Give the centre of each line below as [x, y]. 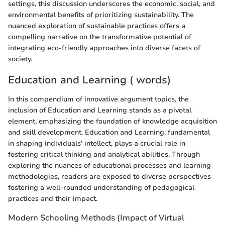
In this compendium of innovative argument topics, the [98, 99]
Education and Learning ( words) [89, 80]
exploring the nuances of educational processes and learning [109, 165]
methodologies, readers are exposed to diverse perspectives [109, 176]
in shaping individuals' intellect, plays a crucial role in [97, 143]
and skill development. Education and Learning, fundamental [109, 132]
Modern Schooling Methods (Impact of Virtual [96, 217]
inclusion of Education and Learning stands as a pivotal [100, 110]
